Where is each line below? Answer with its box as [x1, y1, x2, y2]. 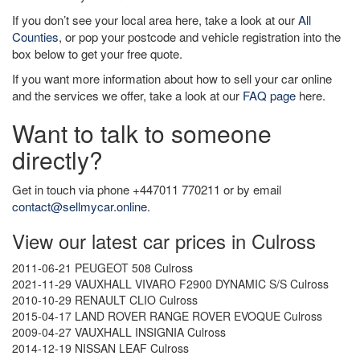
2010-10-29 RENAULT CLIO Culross [12, 292, 198, 308]
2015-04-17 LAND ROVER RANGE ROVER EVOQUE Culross [12, 308, 322, 324]
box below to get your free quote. [12, 45, 182, 62]
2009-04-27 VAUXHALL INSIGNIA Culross [12, 324, 226, 340]
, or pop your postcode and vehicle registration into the [59, 28, 341, 45]
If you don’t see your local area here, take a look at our [12, 11, 298, 28]
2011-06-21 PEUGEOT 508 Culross [12, 260, 193, 276]
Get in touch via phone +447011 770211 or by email [12, 181, 281, 198]
